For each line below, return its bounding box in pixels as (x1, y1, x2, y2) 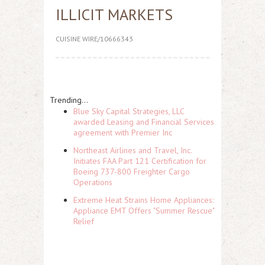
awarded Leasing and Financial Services (73, 117, 214, 127)
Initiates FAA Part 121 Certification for (73, 156, 206, 166)
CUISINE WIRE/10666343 (56, 34, 133, 43)
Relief (73, 216, 94, 227)
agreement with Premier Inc (73, 127, 172, 138)
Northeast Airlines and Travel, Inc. (73, 145, 192, 156)
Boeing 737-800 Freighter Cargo (73, 166, 190, 177)
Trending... (50, 95, 88, 105)
